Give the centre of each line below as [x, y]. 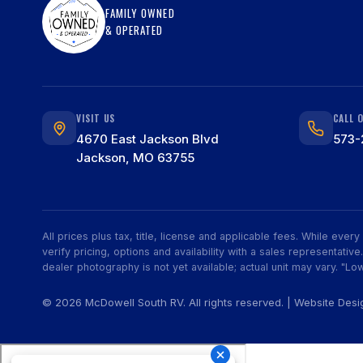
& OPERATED [135, 30]
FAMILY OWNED [140, 13]
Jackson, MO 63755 [135, 158]
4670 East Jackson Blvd [147, 139]
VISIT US [96, 118]
